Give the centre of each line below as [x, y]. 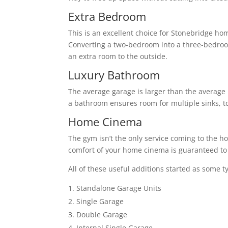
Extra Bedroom [107, 17]
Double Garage [102, 215]
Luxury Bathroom [114, 75]
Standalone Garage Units [119, 188]
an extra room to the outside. [118, 56]
